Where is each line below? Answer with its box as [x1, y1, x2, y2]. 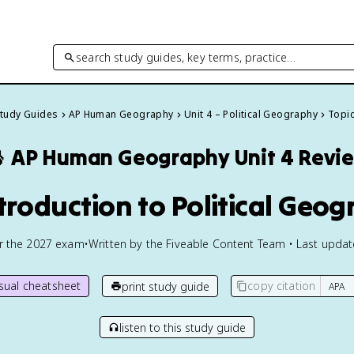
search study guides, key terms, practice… [76, 49, 296, 65]
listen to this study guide [119, 319, 246, 335]
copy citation [247, 278, 316, 293]
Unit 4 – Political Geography [183, 107, 318, 121]
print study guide [122, 278, 210, 294]
